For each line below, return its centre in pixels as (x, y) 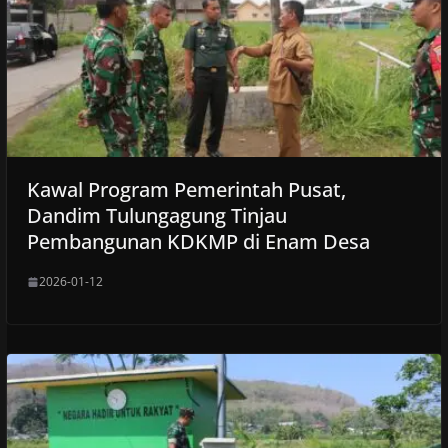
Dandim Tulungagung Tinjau (156, 216)
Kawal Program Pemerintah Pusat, (186, 190)
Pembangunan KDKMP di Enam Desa (198, 242)
